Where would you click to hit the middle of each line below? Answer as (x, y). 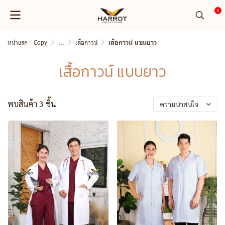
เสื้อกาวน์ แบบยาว (113, 72)
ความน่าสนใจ (179, 104)
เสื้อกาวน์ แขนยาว (133, 42)
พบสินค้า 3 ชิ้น (32, 104)
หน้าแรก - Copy (27, 42)
